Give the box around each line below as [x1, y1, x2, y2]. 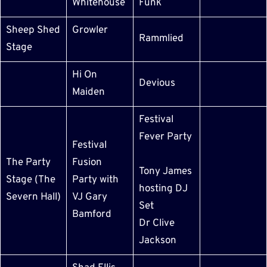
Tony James [138, 164, 192, 178]
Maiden [72, 85, 105, 99]
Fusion [72, 156, 102, 169]
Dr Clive [138, 216, 175, 230]
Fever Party [138, 130, 194, 144]
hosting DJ [138, 182, 188, 195]
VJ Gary [72, 190, 107, 204]
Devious [138, 76, 175, 90]
